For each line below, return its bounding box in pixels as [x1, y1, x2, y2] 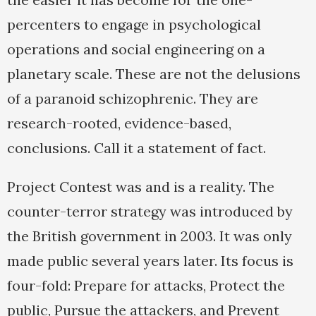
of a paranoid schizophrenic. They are [7, 90, 258, 108]
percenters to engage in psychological [7, 16, 261, 34]
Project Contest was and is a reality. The [7, 178, 274, 196]
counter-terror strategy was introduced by [7, 202, 293, 221]
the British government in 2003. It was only [7, 227, 292, 245]
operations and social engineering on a [7, 40, 265, 59]
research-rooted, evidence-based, [7, 114, 231, 133]
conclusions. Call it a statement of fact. [7, 139, 266, 157]
